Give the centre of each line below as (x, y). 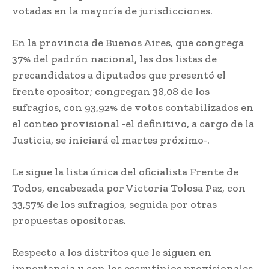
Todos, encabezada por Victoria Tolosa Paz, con (129, 188)
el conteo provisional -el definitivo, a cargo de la (133, 123)
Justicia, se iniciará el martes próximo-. (111, 140)
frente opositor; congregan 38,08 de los (111, 91)
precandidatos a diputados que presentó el (119, 75)
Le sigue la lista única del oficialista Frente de (125, 171)
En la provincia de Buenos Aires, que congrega (128, 42)
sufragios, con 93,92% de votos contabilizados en (133, 107)
